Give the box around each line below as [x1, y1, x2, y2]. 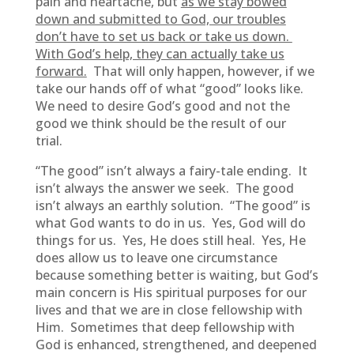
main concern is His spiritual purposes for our [35, 284, 307, 301]
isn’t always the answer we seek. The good [35, 179, 294, 197]
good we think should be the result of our [35, 115, 286, 132]
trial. [35, 132, 66, 149]
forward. [35, 62, 87, 80]
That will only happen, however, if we [86, 62, 314, 80]
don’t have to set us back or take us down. [35, 28, 292, 45]
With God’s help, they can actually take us [35, 45, 284, 62]
